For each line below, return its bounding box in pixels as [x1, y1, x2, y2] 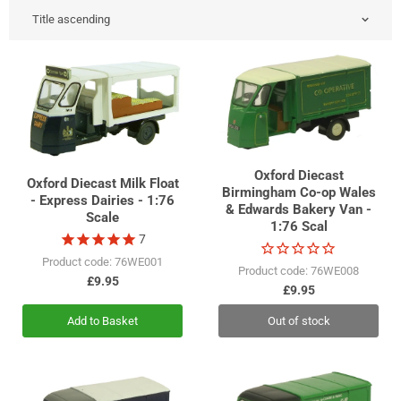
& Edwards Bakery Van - [226, 200, 371, 218]
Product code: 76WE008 [238, 263, 359, 277]
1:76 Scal [269, 218, 328, 235]
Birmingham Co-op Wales [221, 183, 376, 200]
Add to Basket [67, 313, 138, 328]
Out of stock [267, 313, 330, 328]
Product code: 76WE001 [42, 255, 163, 269]
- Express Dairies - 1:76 [30, 192, 175, 209]
